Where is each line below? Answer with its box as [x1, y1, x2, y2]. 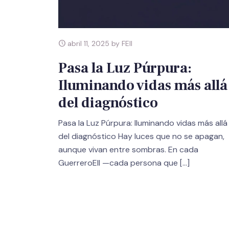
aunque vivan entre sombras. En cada [58, 144, 198, 155]
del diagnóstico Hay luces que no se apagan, [58, 131, 224, 142]
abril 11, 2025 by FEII [65, 39, 132, 49]
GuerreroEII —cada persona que [58, 157, 178, 169]
